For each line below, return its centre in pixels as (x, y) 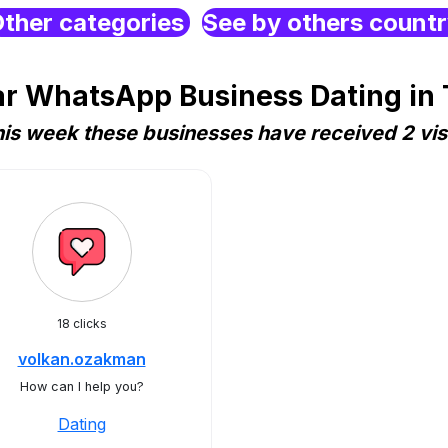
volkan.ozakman (81, 359)
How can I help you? (81, 386)
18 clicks (81, 323)
